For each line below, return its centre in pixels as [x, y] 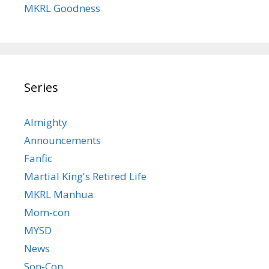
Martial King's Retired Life [85, 176]
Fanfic [38, 158]
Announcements [62, 140]
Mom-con [47, 212]
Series [41, 87]
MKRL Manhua [59, 194]
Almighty [46, 122]
